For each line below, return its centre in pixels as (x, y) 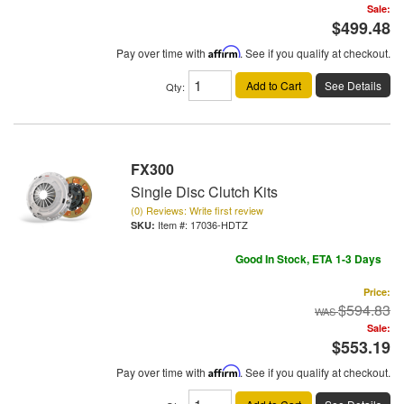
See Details (353, 86)
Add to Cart (274, 86)
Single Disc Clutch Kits (204, 192)
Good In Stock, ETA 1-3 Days (308, 259)
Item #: (174, 225)
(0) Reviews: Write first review (197, 211)
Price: (377, 292)
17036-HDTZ (219, 225)
